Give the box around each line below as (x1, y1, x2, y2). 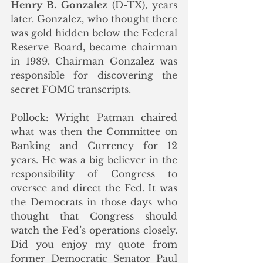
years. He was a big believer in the (11, 153, 177, 166)
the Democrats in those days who (11, 195, 177, 208)
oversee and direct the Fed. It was (11, 181, 177, 194)
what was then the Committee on (11, 125, 177, 137)
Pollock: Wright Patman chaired (11, 111, 177, 123)
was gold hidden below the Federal (11, 26, 177, 39)
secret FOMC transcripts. (11, 83, 137, 95)
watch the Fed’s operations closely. (11, 224, 177, 236)
